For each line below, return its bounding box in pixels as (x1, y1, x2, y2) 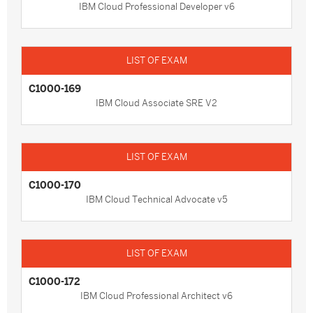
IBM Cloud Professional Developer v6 (78, 1, 235, 12)
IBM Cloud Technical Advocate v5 (85, 194, 228, 205)
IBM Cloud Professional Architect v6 (80, 291, 233, 301)
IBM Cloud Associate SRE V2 (96, 98, 217, 108)
